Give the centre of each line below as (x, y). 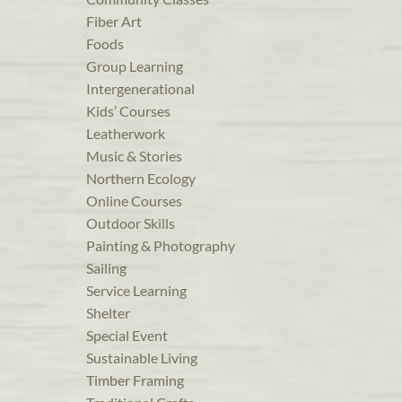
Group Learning (135, 66)
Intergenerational (140, 89)
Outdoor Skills (131, 223)
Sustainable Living (142, 358)
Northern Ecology (141, 179)
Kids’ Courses (128, 111)
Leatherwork (126, 134)
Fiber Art (114, 22)
